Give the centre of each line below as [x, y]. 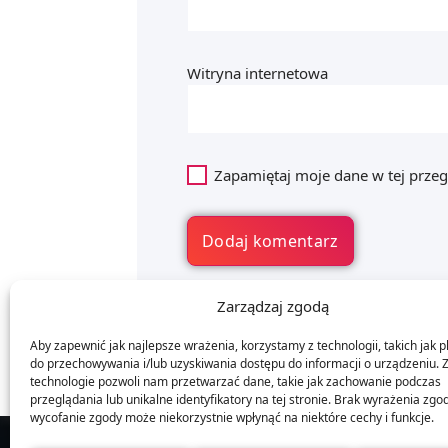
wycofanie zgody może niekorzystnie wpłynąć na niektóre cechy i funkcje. [232, 417]
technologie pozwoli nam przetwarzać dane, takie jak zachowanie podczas [235, 381]
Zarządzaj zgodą [272, 306]
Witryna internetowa [257, 72]
